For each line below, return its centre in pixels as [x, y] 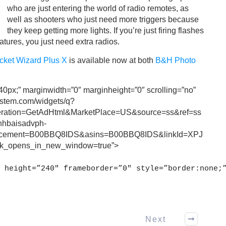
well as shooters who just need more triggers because [103, 20]
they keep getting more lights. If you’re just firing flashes [105, 31]
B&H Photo [176, 61]
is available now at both [111, 61]
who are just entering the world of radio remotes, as [98, 9]
